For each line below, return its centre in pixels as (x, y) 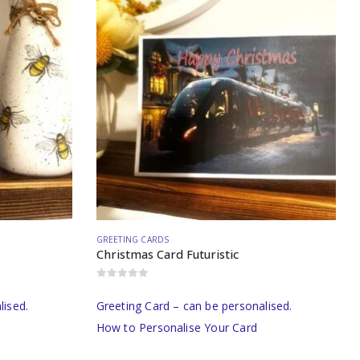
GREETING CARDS (133, 240)
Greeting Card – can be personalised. (194, 306)
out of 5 (122, 286)
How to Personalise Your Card (177, 328)
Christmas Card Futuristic (167, 254)
